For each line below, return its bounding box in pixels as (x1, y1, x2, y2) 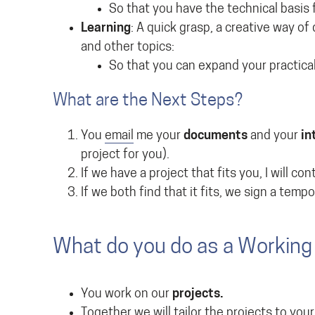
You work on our (81, 288, 172, 301)
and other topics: (81, 41, 174, 54)
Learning (81, 22, 131, 35)
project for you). (81, 148, 169, 162)
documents (184, 129, 247, 143)
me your (134, 129, 184, 143)
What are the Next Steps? (53, 93, 243, 110)
